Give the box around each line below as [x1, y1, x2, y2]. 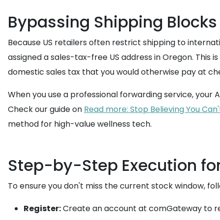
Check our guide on [8, 104, 84, 115]
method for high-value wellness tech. [8, 118, 152, 130]
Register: [24, 203, 61, 214]
